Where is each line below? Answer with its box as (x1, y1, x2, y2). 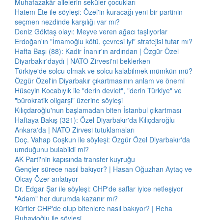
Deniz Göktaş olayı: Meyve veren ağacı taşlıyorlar (15, 27, 167, 36)
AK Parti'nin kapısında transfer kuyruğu (15, 154, 135, 164)
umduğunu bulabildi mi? (15, 144, 89, 154)
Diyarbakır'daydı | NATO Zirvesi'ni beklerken (15, 56, 150, 66)
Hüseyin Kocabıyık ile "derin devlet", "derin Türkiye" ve (15, 85, 182, 95)
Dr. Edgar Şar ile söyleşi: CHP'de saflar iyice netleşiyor (15, 184, 183, 193)
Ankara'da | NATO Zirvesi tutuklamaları (15, 125, 135, 135)
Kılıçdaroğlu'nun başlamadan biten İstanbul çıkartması (15, 105, 181, 115)
